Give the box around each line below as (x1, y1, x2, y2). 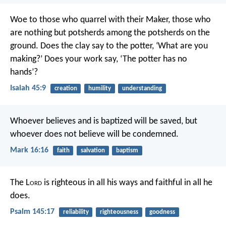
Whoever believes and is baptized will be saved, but (10, 116, 197, 126)
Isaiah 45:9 (10, 84, 46, 93)
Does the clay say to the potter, (38, 41, 154, 51)
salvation (80, 147, 105, 154)
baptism (116, 147, 138, 154)
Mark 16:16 (10, 146, 48, 154)
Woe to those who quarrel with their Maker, (10, 15, 170, 25)
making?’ (10, 54, 42, 65)
